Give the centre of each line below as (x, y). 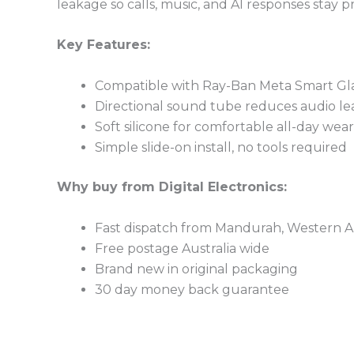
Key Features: (104, 45)
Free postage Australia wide (182, 248)
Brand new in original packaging (196, 269)
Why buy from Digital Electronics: (172, 187)
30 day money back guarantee (192, 289)
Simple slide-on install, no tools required (221, 147)
